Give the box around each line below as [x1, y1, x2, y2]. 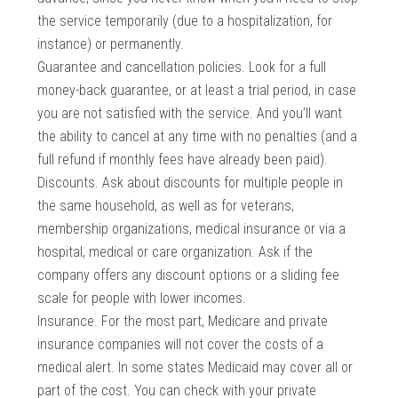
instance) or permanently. [37, 36, 185, 53]
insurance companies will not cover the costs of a [37, 336, 324, 354]
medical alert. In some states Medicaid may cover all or [37, 359, 354, 377]
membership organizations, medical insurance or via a [37, 220, 346, 238]
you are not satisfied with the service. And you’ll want [37, 105, 343, 123]
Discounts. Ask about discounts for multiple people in [37, 174, 344, 192]
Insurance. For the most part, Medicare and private [37, 313, 329, 330]
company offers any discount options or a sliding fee [37, 267, 340, 284]
